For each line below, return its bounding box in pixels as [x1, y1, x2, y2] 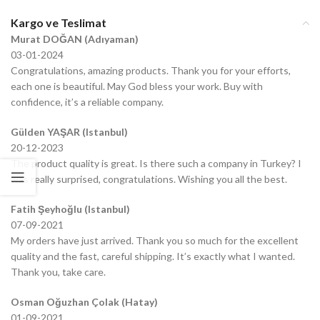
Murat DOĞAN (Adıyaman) [11, 33, 139, 46]
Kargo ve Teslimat [11, 16, 106, 30]
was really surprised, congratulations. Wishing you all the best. [11, 173, 287, 186]
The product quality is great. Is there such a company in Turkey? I [11, 157, 301, 170]
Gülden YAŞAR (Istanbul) [11, 126, 128, 139]
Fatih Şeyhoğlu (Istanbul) [11, 203, 130, 216]
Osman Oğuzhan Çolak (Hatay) [11, 296, 158, 309]
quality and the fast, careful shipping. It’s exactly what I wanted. [11, 250, 295, 263]
